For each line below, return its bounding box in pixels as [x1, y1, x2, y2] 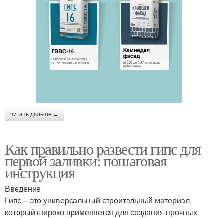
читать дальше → [10, 110, 59, 118]
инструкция [5, 161, 74, 182]
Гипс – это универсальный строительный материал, [5, 194, 192, 206]
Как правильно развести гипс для [5, 138, 201, 159]
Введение [5, 182, 41, 194]
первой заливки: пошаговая [5, 149, 166, 171]
